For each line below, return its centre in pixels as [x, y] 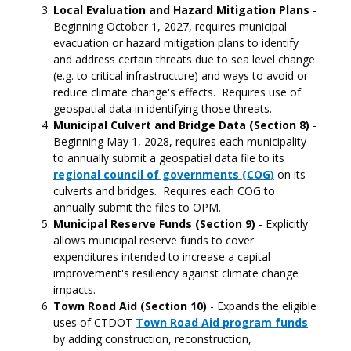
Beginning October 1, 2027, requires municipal [170, 26]
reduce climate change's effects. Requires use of [177, 92]
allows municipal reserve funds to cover [154, 240]
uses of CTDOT [94, 322]
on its [290, 174]
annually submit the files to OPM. [137, 207]
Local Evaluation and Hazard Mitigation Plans [183, 10]
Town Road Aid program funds [222, 322]
